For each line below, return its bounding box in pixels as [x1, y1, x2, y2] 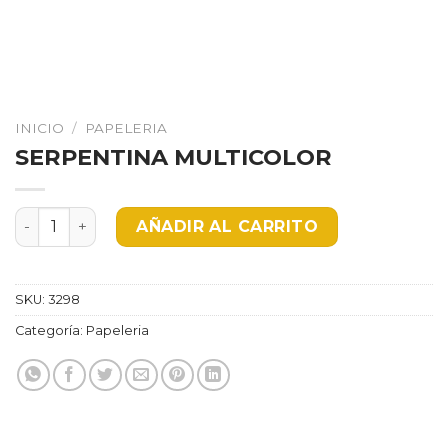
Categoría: [15, 322, 86, 338]
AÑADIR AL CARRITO [136, 216, 319, 236]
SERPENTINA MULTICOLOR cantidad [14, 207, 293, 226]
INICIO [15, 120, 64, 136]
